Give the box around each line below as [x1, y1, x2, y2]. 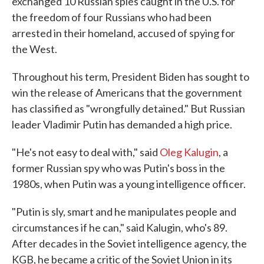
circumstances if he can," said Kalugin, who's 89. [12, 221, 227, 234]
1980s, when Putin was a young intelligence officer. [12, 177, 246, 190]
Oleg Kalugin [160, 146, 219, 159]
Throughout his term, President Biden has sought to [12, 70, 249, 83]
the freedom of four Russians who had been [12, 11, 212, 24]
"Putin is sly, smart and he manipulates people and [12, 205, 236, 218]
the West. [12, 42, 57, 55]
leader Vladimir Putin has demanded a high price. [12, 118, 232, 131]
